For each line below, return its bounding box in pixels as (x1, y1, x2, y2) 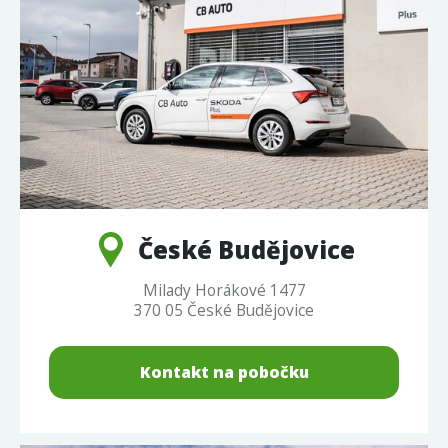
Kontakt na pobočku (139, 360, 309, 383)
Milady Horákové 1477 (142, 279, 306, 302)
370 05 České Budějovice (134, 299, 314, 322)
